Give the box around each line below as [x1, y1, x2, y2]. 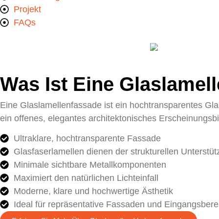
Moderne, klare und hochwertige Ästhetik [13, 186, 173, 196]
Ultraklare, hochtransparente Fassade [13, 133, 161, 143]
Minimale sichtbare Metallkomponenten [13, 159, 166, 170]
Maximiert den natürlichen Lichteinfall [13, 173, 158, 183]
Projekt [13, 4, 41, 14]
